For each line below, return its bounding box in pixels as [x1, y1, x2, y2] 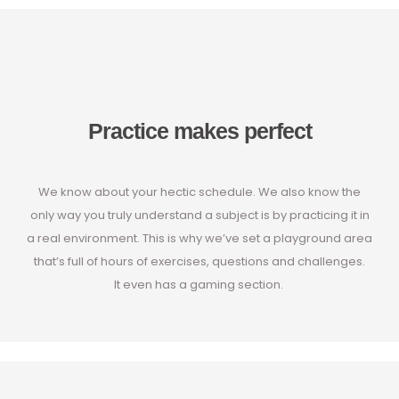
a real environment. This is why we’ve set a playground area [27, 230, 372, 248]
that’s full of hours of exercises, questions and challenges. [34, 253, 365, 271]
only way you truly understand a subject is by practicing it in [29, 207, 370, 224]
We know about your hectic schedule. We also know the [38, 183, 361, 201]
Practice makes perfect [87, 118, 312, 144]
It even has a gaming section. [113, 276, 286, 294]
